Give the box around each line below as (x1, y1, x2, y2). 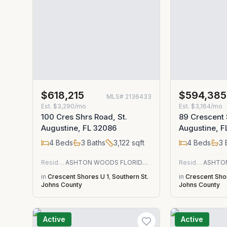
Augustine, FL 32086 (41, 123, 117, 133)
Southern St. (112, 173, 148, 180)
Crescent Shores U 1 (48, 173, 109, 180)
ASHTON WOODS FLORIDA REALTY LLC (142, 159, 148, 166)
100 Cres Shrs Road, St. (41, 112, 127, 122)
